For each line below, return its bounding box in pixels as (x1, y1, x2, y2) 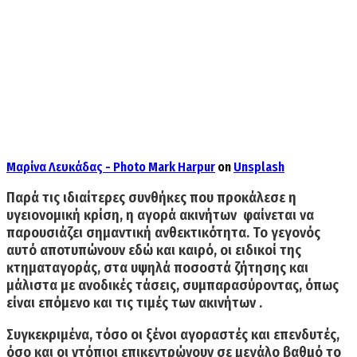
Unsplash (233, 159, 284, 175)
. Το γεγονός (246, 224, 320, 242)
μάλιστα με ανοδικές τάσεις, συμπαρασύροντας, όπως (6, 277, 339, 295)
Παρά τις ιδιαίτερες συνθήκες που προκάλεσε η (6, 189, 296, 207)
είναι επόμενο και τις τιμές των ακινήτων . (6, 294, 262, 312)
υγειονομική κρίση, (6, 206, 126, 225)
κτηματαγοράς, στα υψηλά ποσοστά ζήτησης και (6, 259, 308, 277)
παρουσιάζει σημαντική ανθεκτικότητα (6, 224, 246, 242)
